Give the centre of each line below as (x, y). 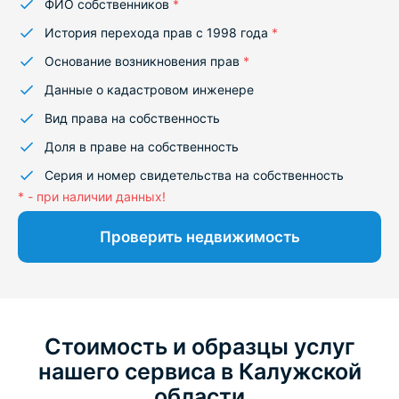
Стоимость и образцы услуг (199, 346)
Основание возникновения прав (144, 61)
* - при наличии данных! (92, 196)
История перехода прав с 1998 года (158, 33)
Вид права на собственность (132, 118)
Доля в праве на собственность (142, 147)
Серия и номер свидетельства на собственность (194, 175)
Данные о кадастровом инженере (149, 90)
